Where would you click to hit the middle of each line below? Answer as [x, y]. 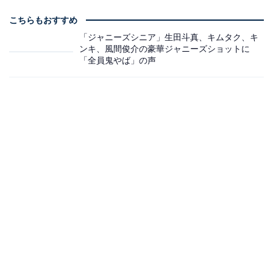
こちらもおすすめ [43, 20]
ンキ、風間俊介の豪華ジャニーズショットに [165, 48]
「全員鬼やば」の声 [118, 60]
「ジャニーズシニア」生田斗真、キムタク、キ [169, 37]
